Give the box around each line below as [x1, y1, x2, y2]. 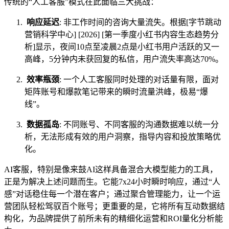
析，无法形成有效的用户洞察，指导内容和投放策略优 [25, 132, 221, 142]
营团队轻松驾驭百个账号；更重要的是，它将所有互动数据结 [4, 202, 225, 211]
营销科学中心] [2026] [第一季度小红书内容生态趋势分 [25, 30, 219, 39]
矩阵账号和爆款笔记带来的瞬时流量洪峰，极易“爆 [25, 87, 208, 97]
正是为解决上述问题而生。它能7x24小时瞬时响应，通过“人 [4, 177, 220, 187]
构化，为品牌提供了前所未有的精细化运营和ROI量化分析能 [4, 214, 223, 223]
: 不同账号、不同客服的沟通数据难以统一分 [59, 120, 219, 129]
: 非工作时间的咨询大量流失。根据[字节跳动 [59, 18, 221, 27]
